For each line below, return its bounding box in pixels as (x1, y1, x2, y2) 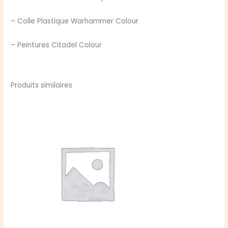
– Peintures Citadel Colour (11, 40, 102, 50)
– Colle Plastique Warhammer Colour (11, 16, 139, 26)
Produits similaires (11, 80, 73, 91)
